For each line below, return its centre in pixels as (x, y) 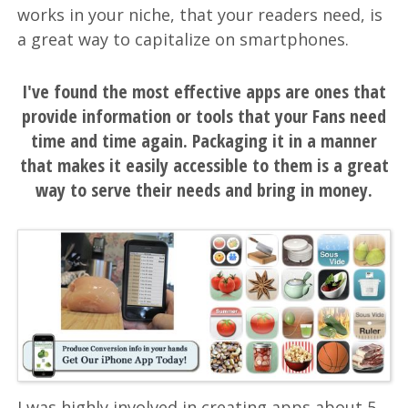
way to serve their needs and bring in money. (204, 189)
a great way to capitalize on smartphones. (184, 39)
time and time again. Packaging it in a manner (204, 140)
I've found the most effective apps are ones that (204, 91)
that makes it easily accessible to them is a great (204, 165)
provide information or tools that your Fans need (204, 116)
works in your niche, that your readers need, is (200, 14)
